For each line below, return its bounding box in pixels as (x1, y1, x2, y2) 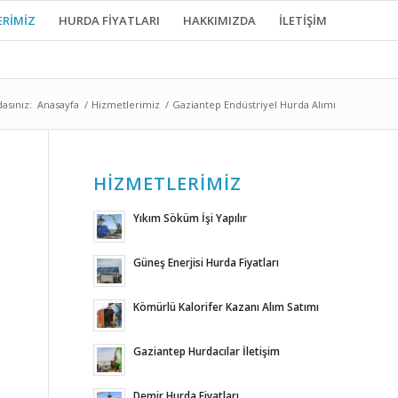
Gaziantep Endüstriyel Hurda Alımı (172, 98, 336, 111)
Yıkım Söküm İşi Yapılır (133, 211, 248, 225)
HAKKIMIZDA (183, 12, 256, 28)
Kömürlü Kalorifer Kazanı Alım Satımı (133, 299, 320, 314)
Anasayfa (37, 98, 79, 111)
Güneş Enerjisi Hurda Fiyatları (133, 255, 280, 269)
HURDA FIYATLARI (59, 12, 160, 28)
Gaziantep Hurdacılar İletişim (133, 344, 281, 358)
